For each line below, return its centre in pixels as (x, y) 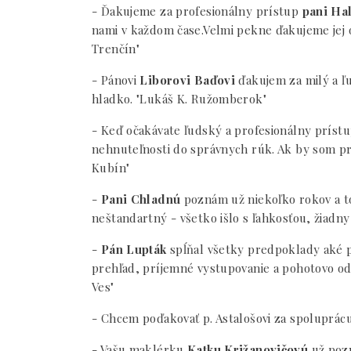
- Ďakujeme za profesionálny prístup (197, 11)
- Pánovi (116, 80)
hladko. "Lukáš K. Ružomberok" (179, 99)
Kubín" (111, 168)
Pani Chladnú (141, 199)
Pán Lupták (134, 249)
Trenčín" (116, 49)
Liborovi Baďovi (187, 80)
